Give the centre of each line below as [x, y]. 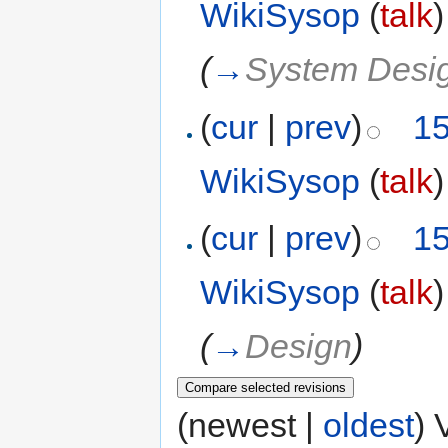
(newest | [250, 424]
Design [299, 346]
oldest [368, 424]
